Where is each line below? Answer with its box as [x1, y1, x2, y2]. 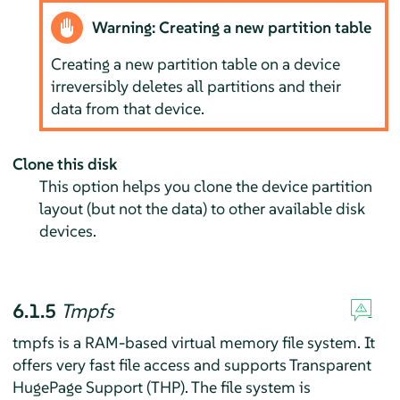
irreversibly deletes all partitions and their [51, 75, 342, 96]
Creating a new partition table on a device [51, 53, 341, 74]
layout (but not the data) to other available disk [38, 198, 365, 220]
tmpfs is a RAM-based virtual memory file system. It [12, 332, 375, 354]
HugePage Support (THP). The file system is [12, 377, 311, 398]
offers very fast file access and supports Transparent [12, 354, 371, 376]
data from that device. [51, 97, 205, 119]
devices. [38, 221, 96, 242]
